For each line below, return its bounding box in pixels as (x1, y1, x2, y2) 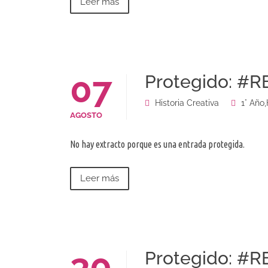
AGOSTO (70, 111, 102, 120)
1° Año (241, 98, 264, 108)
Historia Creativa (155, 98, 219, 108)
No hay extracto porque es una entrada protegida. (70, 139, 245, 150)
